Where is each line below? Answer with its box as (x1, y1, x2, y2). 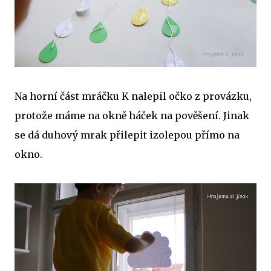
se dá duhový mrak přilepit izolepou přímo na (15, 128, 240, 141)
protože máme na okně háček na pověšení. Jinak (15, 109, 249, 122)
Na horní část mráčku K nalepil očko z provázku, (15, 90, 252, 102)
